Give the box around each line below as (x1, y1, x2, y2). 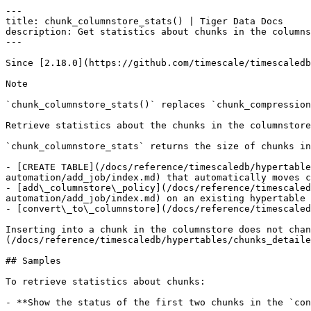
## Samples (6, 255, 61, 266)
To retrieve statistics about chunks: (6, 276, 205, 287)
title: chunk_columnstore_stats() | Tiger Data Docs (6, 16, 283, 26)
